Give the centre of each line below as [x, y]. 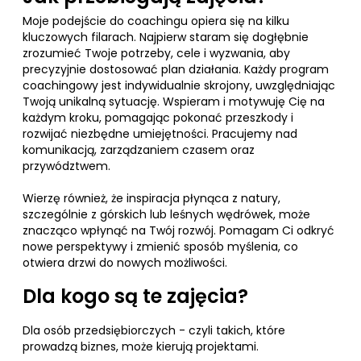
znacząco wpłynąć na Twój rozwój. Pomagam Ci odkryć [178, 230]
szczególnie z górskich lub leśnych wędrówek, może [166, 214]
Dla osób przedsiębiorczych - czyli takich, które [154, 330]
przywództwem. [66, 166]
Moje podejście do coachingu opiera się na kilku [156, 21]
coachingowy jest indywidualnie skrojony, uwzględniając [179, 85]
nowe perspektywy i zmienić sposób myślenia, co [160, 247]
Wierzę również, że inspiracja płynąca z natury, [151, 198]
